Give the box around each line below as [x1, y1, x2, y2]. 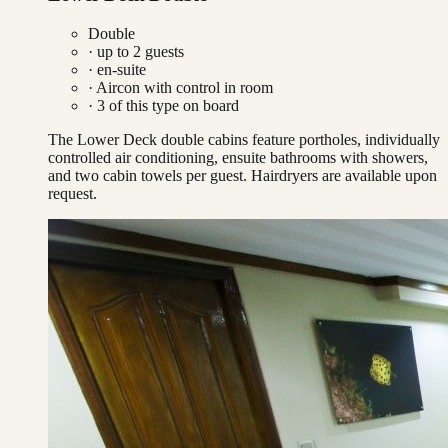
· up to [88, 42, 133, 60]
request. [48, 184, 97, 202]
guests [141, 42, 184, 60]
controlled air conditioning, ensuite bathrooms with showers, [48, 148, 428, 166]
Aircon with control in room [96, 78, 273, 96]
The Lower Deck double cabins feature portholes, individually [48, 130, 440, 148]
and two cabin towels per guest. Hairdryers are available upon [48, 166, 437, 184]
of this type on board [105, 96, 239, 114]
